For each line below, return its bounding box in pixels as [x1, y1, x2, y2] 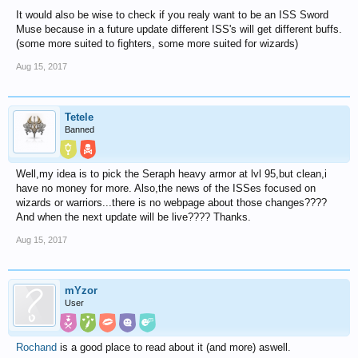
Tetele [65, 111, 93, 123]
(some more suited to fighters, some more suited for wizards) [16, 38, 298, 50]
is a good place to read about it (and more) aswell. [57, 341, 291, 353]
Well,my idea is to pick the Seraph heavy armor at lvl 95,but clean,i [16, 168, 327, 180]
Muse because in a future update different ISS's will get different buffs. [16, 23, 342, 35]
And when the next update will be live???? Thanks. [16, 211, 251, 223]
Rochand [16, 341, 57, 353]
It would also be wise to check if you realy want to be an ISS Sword [16, 9, 328, 21]
